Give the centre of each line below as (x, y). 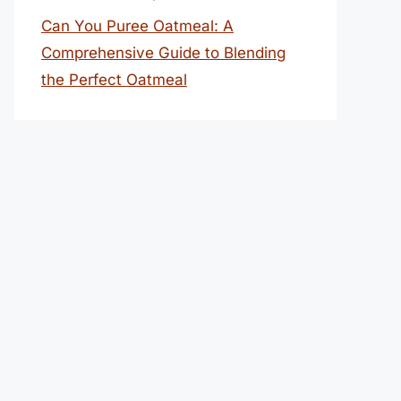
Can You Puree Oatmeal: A (137, 26)
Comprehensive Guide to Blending (163, 53)
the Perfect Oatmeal (114, 80)
